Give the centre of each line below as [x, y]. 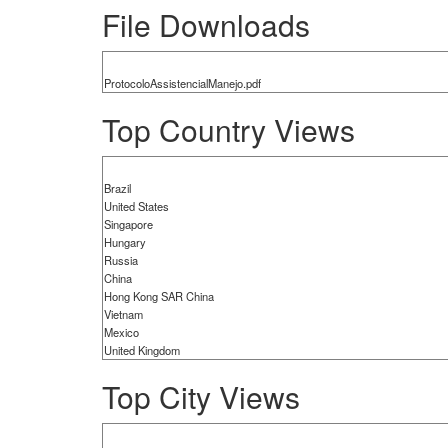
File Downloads [206, 24]
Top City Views [201, 396]
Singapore [128, 223]
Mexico [121, 331]
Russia [121, 259]
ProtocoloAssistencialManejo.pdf [182, 82]
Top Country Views [228, 129]
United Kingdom [142, 349]
